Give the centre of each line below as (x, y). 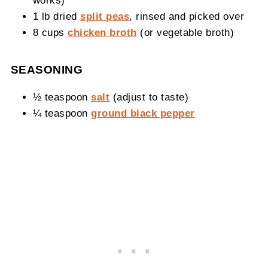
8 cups (50, 32)
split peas (105, 16)
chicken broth (102, 32)
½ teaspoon (62, 97)
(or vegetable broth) (185, 32)
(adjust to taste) (149, 97)
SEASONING (47, 69)
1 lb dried (57, 16)
